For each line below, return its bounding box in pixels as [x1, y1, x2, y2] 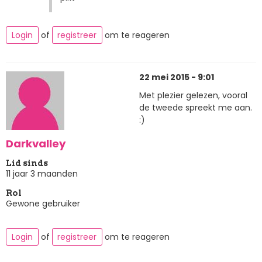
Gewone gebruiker [6, 197, 80, 209]
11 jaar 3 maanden [6, 167, 78, 180]
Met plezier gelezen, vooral [139, 89, 247, 102]
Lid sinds [6, 158, 48, 168]
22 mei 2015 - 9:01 [139, 71, 214, 83]
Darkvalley [6, 136, 66, 151]
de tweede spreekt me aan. [139, 102, 252, 114]
